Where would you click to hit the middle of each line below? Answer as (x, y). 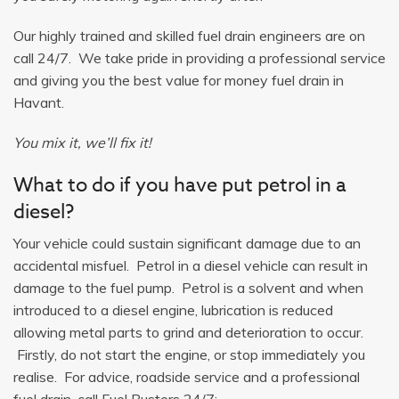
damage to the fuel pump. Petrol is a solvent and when (188, 287)
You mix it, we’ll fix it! (82, 142)
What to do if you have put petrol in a (180, 185)
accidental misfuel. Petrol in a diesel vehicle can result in (191, 265)
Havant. (39, 102)
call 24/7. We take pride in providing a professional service (199, 57)
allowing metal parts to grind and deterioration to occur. (188, 332)
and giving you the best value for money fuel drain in (179, 80)
